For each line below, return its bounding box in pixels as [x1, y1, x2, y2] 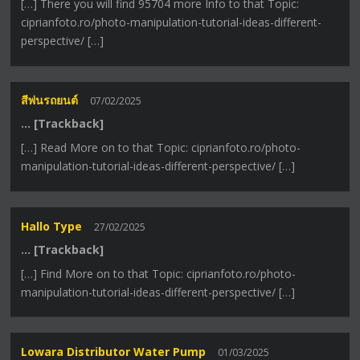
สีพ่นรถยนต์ [21, 92, 79, 108]
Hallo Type [21, 218, 83, 234]
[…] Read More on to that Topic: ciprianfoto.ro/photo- [21, 140, 301, 156]
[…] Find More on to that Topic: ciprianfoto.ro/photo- [21, 265, 297, 281]
